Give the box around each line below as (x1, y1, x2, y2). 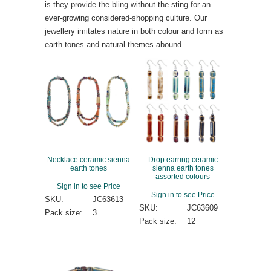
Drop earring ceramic (148, 155, 218, 163)
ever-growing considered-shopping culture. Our (45, 13, 207, 22)
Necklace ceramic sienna (47, 155, 130, 163)
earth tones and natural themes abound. (45, 40, 184, 49)
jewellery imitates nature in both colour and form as (45, 27, 223, 36)
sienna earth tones (152, 163, 214, 172)
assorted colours (155, 172, 210, 180)
